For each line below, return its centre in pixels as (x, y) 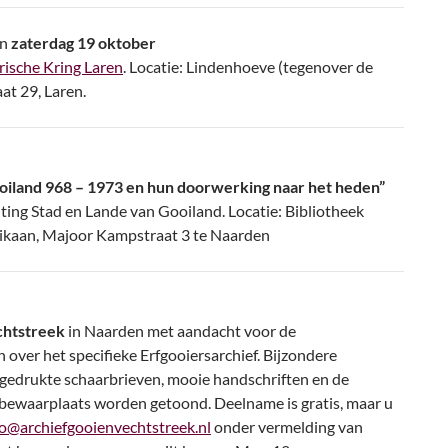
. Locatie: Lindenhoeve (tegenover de (248, 66)
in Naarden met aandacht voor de (180, 330)
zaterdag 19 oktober (83, 42)
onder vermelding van (287, 426)
